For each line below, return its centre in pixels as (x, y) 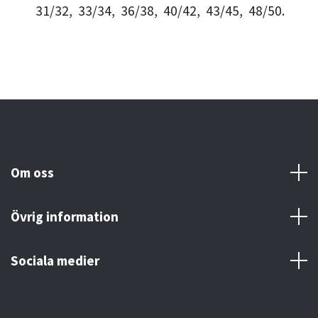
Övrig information (65, 216)
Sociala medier (55, 260)
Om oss (32, 172)
